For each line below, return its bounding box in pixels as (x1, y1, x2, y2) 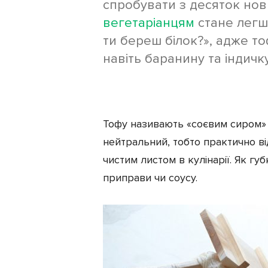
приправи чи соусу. (103, 170, 197, 184)
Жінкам (9, 22, 38, 32)
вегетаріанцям (103, 14, 194, 31)
